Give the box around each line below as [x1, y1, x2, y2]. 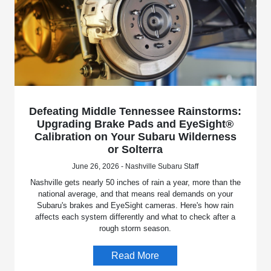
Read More [111, 250, 160, 261]
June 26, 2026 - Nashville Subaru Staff [72, 162, 199, 171]
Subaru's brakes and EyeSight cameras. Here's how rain [37, 201, 234, 211]
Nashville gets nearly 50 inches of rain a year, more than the [30, 178, 241, 188]
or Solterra [108, 143, 163, 156]
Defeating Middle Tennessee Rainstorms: [29, 105, 242, 118]
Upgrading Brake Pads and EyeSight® [37, 118, 234, 131]
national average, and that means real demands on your [38, 189, 233, 199]
